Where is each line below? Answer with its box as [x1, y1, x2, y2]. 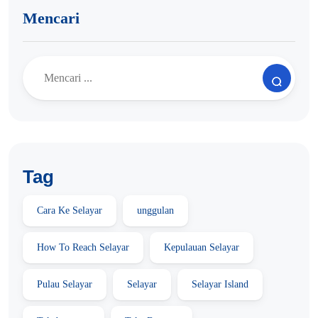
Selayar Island [192, 278, 248, 290]
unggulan [137, 204, 174, 216]
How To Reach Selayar [37, 241, 129, 253]
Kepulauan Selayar [164, 241, 239, 253]
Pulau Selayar [37, 278, 92, 290]
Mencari [23, 9, 79, 27]
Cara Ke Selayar [37, 204, 102, 216]
